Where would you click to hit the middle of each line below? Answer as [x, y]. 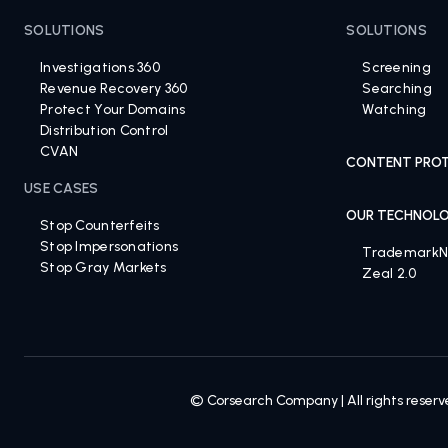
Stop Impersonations [109, 262]
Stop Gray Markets [103, 283]
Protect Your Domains [113, 125]
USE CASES [61, 204]
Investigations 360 [100, 83]
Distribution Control [104, 146]
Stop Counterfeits [100, 241]
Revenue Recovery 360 [114, 104]
